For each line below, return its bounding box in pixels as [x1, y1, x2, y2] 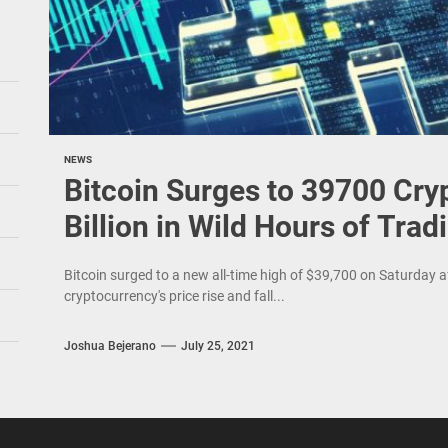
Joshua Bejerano [63, 338, 156, 353]
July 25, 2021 [180, 338, 255, 353]
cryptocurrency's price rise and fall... [63, 288, 285, 304]
